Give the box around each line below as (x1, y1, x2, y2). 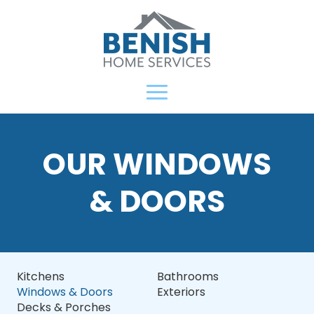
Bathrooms (157, 268, 219, 285)
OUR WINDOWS (42, 143, 271, 185)
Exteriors (157, 284, 205, 300)
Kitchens (17, 268, 64, 285)
